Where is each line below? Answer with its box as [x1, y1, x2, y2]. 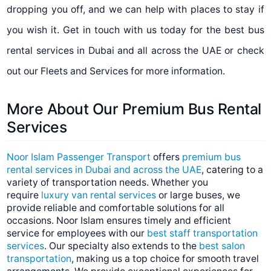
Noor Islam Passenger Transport [7, 151, 151, 163]
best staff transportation [147, 227, 258, 240]
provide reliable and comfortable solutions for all [7, 202, 225, 214]
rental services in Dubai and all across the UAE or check [7, 44, 264, 56]
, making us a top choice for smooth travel [71, 253, 260, 265]
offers [151, 151, 183, 163]
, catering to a [201, 164, 264, 176]
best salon [199, 240, 246, 252]
